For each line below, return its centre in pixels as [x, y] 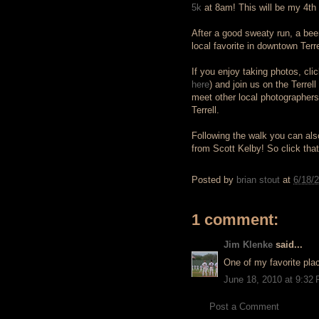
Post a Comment [244, 306]
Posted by [214, 180]
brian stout [258, 180]
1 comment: [235, 220]
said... [288, 245]
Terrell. [205, 110]
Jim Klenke [248, 245]
